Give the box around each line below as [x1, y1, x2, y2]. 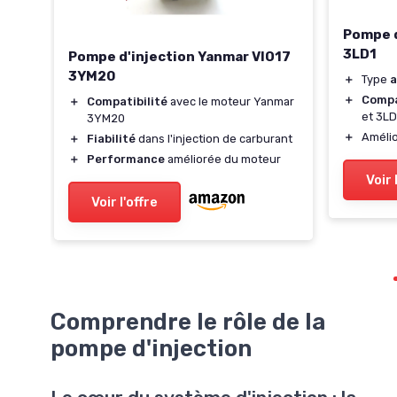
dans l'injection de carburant [136, 131, 292, 145]
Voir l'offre [91, 193, 158, 210]
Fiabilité [87, 131, 136, 145]
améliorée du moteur [165, 152, 281, 166]
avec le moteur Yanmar [167, 94, 294, 108]
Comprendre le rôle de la [51, 308, 325, 336]
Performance [87, 152, 165, 166]
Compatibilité [87, 94, 167, 108]
